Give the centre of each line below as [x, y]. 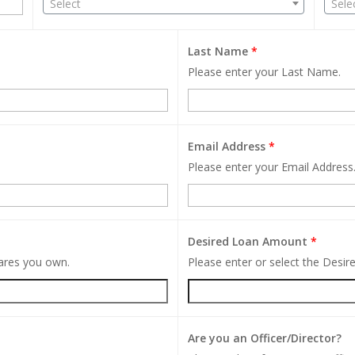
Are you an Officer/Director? [265, 338]
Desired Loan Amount [249, 241]
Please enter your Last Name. [264, 71]
